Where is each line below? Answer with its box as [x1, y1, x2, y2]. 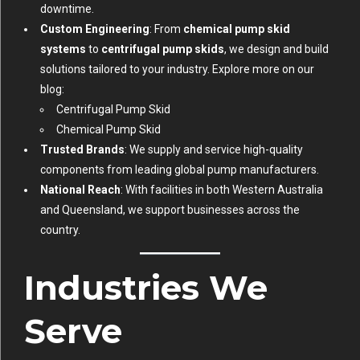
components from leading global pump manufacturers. [40, 162, 319, 176]
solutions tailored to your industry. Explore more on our [40, 62, 314, 76]
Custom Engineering [40, 22, 149, 35]
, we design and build [224, 42, 329, 55]
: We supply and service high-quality [125, 142, 303, 156]
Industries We [24, 266, 268, 309]
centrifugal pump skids [101, 42, 224, 55]
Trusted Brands [40, 142, 125, 156]
